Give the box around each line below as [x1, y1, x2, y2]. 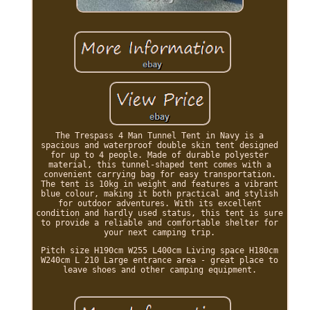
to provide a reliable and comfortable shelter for [41, 217, 279, 228]
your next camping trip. [104, 227, 216, 237]
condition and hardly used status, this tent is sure [36, 208, 284, 218]
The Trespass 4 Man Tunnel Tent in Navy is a [55, 130, 264, 140]
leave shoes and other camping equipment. [62, 264, 257, 275]
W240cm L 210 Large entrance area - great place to [41, 255, 279, 265]
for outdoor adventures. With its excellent [57, 198, 262, 208]
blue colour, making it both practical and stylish [41, 188, 279, 199]
